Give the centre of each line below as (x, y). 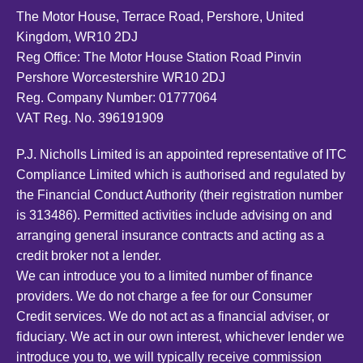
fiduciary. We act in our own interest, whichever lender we (180, 337)
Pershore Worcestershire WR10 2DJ (121, 78)
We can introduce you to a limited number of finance (164, 276)
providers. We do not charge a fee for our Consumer (164, 297)
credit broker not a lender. (89, 256)
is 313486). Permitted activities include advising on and (174, 216)
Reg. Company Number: (86, 98)
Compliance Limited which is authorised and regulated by (181, 175)
